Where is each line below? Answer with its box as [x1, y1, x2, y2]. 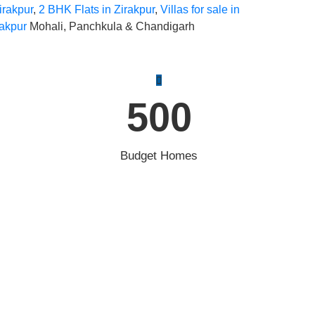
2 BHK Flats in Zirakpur [38, 4, 155, 15]
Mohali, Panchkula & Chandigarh [26, 20, 195, 32]
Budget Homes [120, 149, 198, 162]
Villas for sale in [160, 4, 240, 15]
